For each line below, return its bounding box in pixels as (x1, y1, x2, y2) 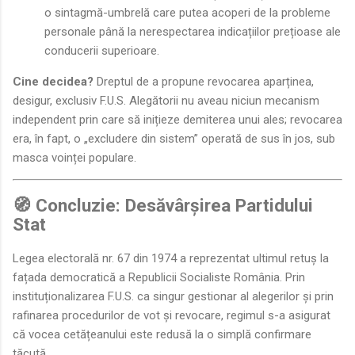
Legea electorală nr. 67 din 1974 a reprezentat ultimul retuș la (13, 250, 329, 265)
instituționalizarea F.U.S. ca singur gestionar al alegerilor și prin (13, 288, 334, 303)
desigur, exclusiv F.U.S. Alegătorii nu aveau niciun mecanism (13, 94, 319, 109)
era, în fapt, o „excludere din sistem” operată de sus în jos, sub (13, 132, 335, 147)
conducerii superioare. (44, 44, 159, 59)
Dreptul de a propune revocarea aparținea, (94, 74, 314, 90)
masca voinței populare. (13, 151, 136, 166)
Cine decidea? (13, 74, 94, 90)
